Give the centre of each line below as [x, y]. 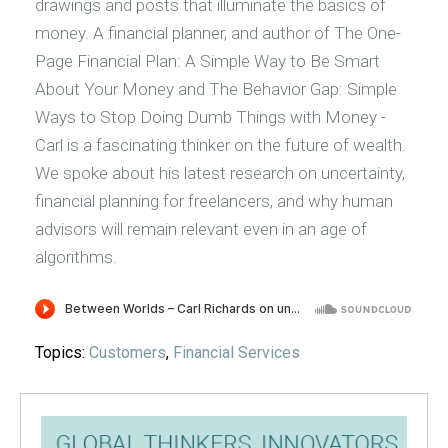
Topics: [62, 353]
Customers [127, 353]
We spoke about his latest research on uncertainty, [220, 173]
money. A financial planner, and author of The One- [218, 33]
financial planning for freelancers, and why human [214, 201]
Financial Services [236, 353]
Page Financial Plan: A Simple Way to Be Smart [207, 61]
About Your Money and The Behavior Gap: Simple [216, 89]
